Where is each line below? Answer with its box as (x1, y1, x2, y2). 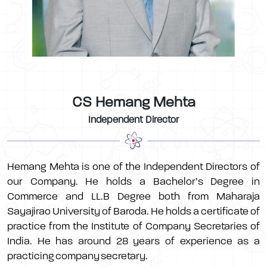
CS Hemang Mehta (72, 94, 195, 110)
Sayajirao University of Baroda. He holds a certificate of (7, 205, 260, 217)
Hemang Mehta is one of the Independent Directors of (7, 160, 260, 172)
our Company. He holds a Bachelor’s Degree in (7, 175, 260, 187)
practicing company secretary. (7, 250, 148, 262)
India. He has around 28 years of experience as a (7, 235, 260, 247)
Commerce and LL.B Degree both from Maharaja (7, 190, 260, 202)
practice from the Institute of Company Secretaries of (7, 220, 260, 232)
